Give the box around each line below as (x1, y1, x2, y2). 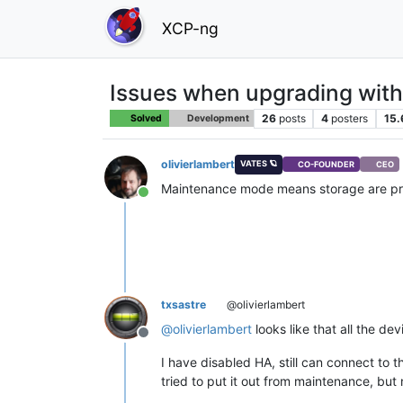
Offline (142, 332, 187, 351)
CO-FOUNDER (298, 159, 355, 170)
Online (142, 192, 184, 210)
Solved (130, 112, 162, 124)
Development (184, 112, 249, 124)
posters (331, 111, 369, 125)
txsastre (161, 297, 206, 311)
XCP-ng (162, 18, 219, 38)
